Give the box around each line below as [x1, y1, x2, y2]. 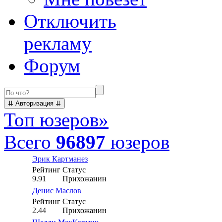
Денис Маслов [32, 186, 81, 195]
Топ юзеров [4, 109, 99, 130]
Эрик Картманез [32, 155, 88, 163]
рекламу [24, 33, 92, 54]
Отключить [24, 10, 116, 32]
